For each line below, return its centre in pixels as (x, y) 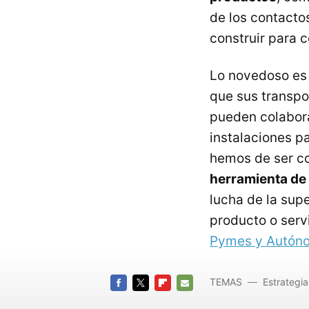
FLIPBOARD (180, 299)
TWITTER (153, 299)
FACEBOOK (136, 299)
